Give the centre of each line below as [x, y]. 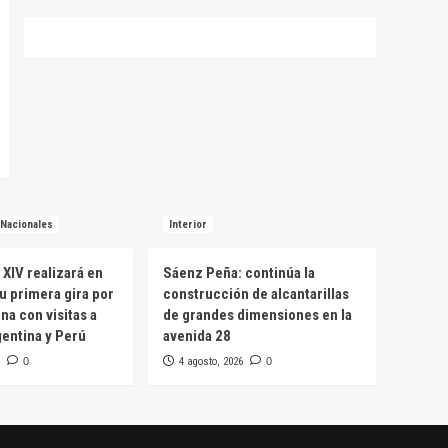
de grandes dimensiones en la [257, 315]
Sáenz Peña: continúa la [239, 273]
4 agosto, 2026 [211, 362]
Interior [188, 225]
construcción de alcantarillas [256, 294]
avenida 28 [197, 336]
